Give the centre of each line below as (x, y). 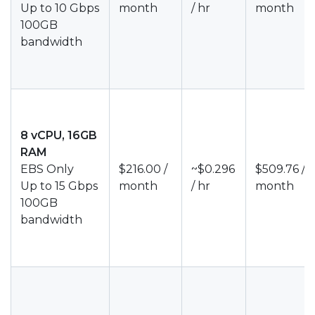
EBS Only (47, 169)
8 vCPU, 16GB (59, 135)
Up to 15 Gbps (59, 186)
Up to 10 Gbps (60, 8)
